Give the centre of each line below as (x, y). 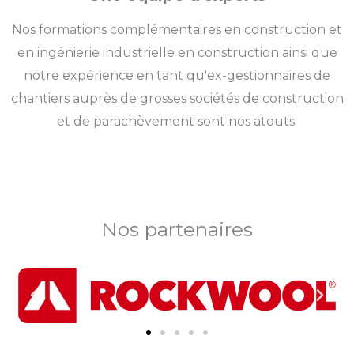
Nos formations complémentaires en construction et (177, 30)
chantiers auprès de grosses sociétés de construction (177, 99)
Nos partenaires (177, 229)
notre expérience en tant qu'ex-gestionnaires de (177, 76)
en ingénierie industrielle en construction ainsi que (177, 53)
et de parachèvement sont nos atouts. (177, 122)
